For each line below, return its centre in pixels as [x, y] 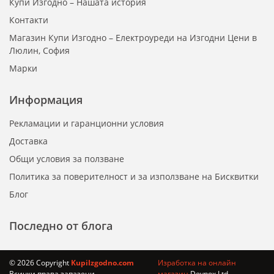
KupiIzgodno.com [102, 263]
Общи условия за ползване [67, 159]
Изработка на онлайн [197, 263]
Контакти [29, 20]
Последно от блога [61, 226]
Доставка [28, 141]
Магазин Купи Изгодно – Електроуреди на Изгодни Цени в [133, 38]
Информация [46, 100]
